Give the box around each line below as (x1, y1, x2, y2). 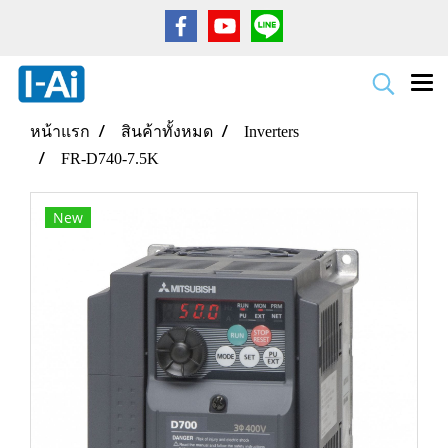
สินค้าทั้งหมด (121, 123, 213, 140)
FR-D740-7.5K (61, 150, 159, 167)
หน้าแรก (30, 123, 90, 140)
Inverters (244, 123, 299, 140)
